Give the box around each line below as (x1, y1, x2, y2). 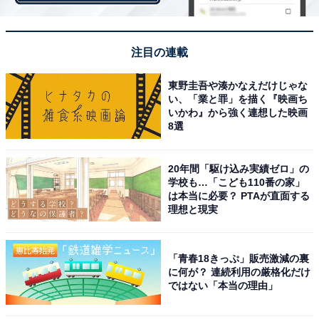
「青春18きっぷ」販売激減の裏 (168, 253, 310, 265)
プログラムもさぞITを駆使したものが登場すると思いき (14, 297, 298, 310)
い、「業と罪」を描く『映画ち (168, 93, 308, 105)
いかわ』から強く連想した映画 (168, 107, 308, 118)
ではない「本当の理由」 (168, 280, 278, 292)
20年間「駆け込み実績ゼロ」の (168, 162, 310, 174)
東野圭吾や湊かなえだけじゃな (168, 80, 308, 91)
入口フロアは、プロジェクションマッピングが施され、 (14, 277, 299, 290)
